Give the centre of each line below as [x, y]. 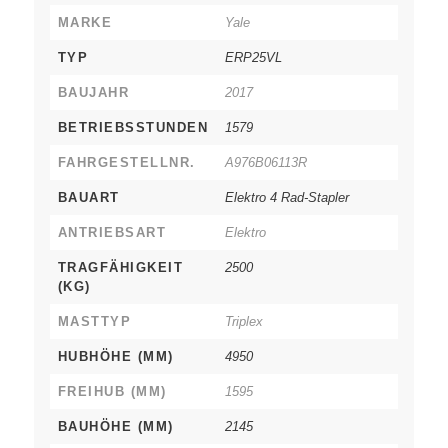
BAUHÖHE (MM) [115, 427]
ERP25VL [253, 58]
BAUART [88, 198]
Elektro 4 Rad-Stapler [286, 198]
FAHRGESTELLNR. [126, 163]
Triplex [243, 322]
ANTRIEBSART [112, 233]
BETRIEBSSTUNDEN [133, 128]
